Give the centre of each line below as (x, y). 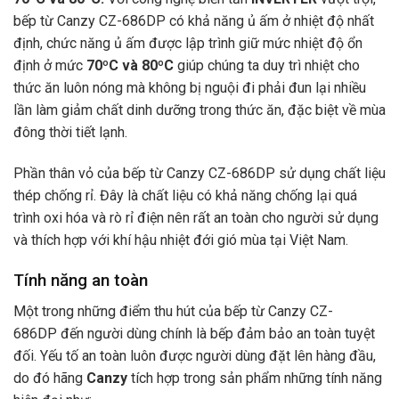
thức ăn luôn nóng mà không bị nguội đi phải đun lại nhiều (190, 88)
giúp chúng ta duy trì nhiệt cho (267, 66)
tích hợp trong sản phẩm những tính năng (255, 378)
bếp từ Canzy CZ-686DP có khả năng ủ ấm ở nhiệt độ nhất (194, 21)
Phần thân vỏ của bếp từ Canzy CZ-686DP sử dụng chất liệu (199, 174)
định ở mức (50, 66)
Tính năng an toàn (81, 280)
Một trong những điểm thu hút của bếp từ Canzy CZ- (173, 311)
